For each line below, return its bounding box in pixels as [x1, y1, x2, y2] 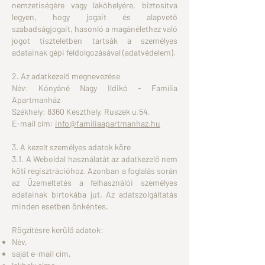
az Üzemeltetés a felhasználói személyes [12, 177, 177, 188]
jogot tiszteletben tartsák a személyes [12, 35, 177, 46]
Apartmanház [12, 95, 62, 105]
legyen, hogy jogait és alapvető [12, 12, 177, 22]
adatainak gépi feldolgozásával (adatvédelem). [12, 47, 176, 57]
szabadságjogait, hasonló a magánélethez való [12, 24, 177, 34]
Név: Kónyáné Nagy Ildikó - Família [12, 83, 177, 93]
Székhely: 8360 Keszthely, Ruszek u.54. [12, 106, 150, 117]
